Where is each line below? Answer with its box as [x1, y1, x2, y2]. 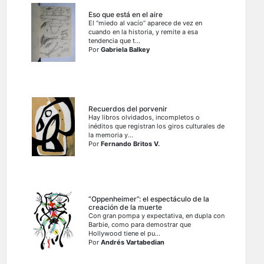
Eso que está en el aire [88, 10, 163, 19]
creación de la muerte [88, 203, 163, 212]
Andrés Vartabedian [101, 238, 165, 247]
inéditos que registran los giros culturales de [88, 122, 225, 131]
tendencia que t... [88, 37, 141, 45]
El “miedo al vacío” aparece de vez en [88, 19, 203, 28]
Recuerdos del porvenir [88, 104, 168, 114]
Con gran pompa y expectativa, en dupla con [88, 212, 225, 220]
